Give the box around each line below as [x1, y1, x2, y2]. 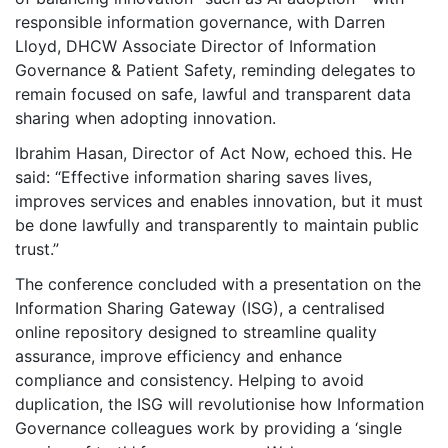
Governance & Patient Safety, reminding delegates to [15, 59, 416, 80]
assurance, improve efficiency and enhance [15, 345, 342, 366]
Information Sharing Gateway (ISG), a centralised [15, 297, 385, 318]
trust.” [15, 238, 59, 259]
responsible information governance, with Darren [15, 11, 385, 32]
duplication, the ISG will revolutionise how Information [15, 393, 424, 414]
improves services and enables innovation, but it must [15, 190, 423, 211]
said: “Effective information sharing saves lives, [15, 166, 372, 187]
